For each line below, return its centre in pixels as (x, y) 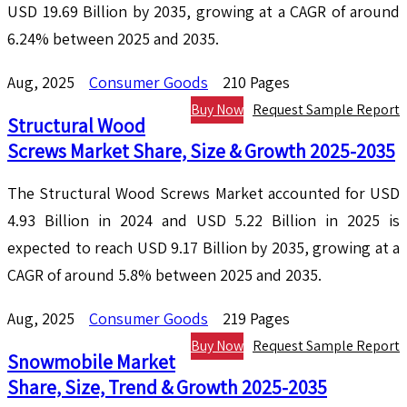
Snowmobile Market (91, 362)
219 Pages (256, 319)
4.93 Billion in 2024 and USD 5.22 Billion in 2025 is (203, 221)
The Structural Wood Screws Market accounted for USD (203, 194)
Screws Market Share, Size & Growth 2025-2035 (201, 151)
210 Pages (256, 83)
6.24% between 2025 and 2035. (113, 39)
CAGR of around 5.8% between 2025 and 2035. (164, 275)
